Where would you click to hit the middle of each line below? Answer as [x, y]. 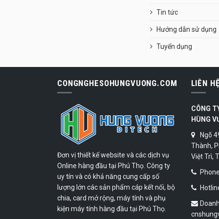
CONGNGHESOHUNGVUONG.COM [117, 83]
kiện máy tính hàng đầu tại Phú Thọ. [112, 208]
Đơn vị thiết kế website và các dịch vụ [113, 155]
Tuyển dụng [174, 47]
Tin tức [167, 12]
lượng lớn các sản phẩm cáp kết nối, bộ [116, 187]
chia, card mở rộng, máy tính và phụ [111, 198]
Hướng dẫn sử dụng [186, 30]
